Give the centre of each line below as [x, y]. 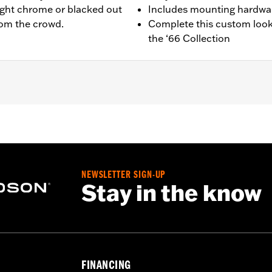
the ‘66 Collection [189, 38]
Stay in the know [172, 193]
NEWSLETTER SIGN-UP [124, 175]
